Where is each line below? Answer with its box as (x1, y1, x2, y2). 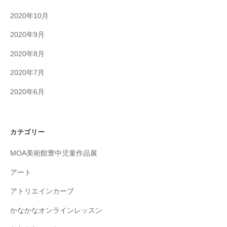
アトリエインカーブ (10, 187, 74, 196)
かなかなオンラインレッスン (10, 206, 102, 214)
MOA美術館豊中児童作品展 (10, 149, 97, 158)
